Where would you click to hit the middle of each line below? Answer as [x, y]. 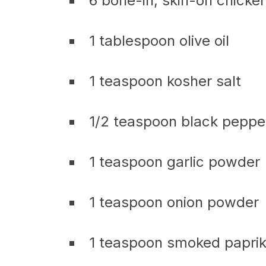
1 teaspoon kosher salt [165, 81]
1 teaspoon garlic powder [175, 162]
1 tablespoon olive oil [159, 41]
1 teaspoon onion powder [174, 202]
